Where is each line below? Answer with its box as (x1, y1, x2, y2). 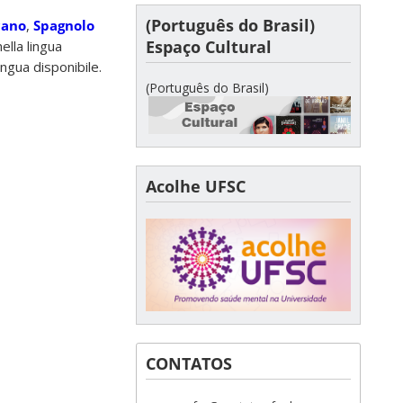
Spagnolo (33, 16, 94, 35)
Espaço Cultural (146, 35, 272, 58)
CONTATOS (146, 352, 232, 374)
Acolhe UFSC (146, 175, 246, 197)
